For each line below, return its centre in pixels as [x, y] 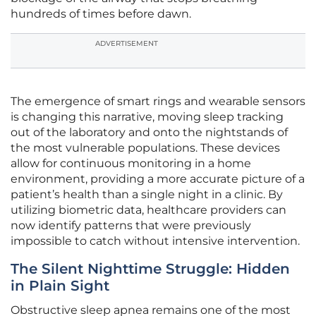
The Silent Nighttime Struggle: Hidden [150, 269]
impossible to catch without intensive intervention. [155, 241]
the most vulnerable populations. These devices [145, 148]
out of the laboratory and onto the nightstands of [149, 133]
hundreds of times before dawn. [101, 14]
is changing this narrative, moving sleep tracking [147, 117]
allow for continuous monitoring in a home [131, 164]
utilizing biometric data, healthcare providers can [148, 210]
